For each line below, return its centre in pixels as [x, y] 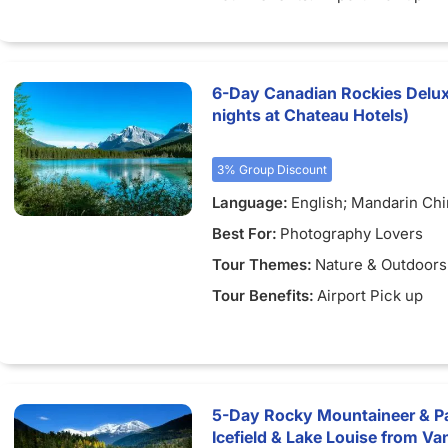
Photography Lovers [351, 233]
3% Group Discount [272, 169]
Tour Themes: [262, 264]
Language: [250, 202]
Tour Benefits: [263, 295]
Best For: [244, 233]
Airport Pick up [370, 295]
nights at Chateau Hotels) [310, 115]
